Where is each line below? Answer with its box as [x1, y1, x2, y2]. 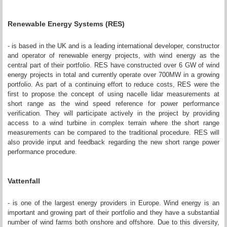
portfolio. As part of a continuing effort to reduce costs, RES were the [8, 80, 219, 88]
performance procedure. [8, 147, 77, 156]
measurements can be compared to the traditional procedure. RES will [8, 128, 219, 136]
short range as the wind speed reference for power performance [8, 99, 219, 107]
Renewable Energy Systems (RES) [8, 19, 125, 28]
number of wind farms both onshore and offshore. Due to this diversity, [8, 218, 219, 226]
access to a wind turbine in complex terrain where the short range [8, 119, 219, 127]
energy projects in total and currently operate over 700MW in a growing [8, 70, 219, 79]
